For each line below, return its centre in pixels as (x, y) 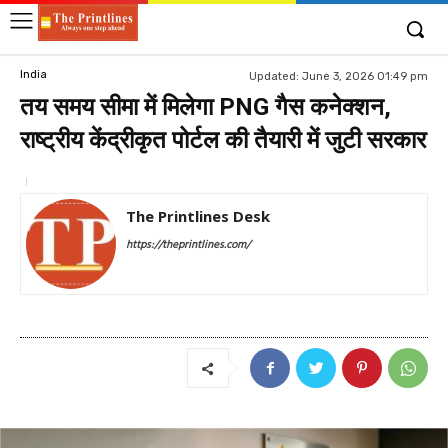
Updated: (274, 76)
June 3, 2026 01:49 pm (365, 76)
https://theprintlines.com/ (188, 245)
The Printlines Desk (198, 216)
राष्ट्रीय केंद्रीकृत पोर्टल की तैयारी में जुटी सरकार (223, 140)
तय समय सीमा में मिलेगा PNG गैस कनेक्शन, (205, 107)
